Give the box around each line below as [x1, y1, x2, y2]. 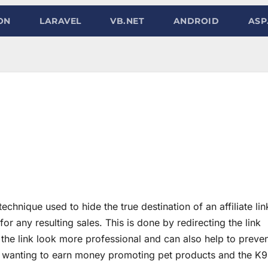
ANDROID [170, 15, 219, 26]
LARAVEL [36, 15, 81, 26]
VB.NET [107, 15, 144, 26]
